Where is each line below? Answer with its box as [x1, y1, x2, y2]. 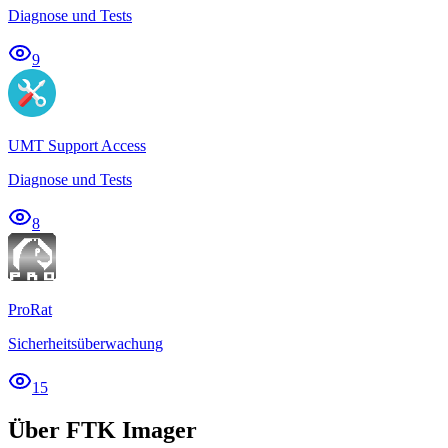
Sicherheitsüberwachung [8, 335, 163, 353]
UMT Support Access [8, 137, 146, 155]
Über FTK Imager [8, 417, 197, 444]
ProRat [8, 301, 52, 319]
